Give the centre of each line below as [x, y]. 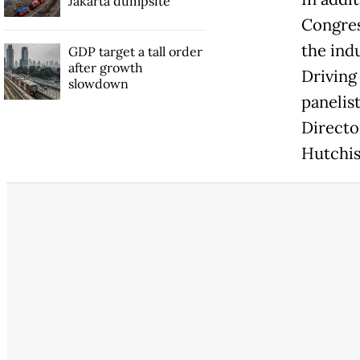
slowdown [98, 84]
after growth [105, 68]
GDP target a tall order [135, 52]
